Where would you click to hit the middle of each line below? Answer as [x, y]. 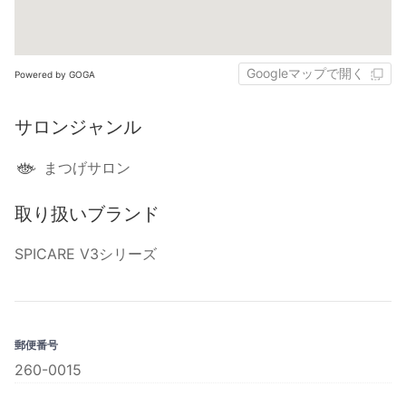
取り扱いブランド [87, 214]
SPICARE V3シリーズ [86, 254]
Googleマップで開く [305, 73]
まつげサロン [87, 168]
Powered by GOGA [55, 74]
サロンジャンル [78, 127]
